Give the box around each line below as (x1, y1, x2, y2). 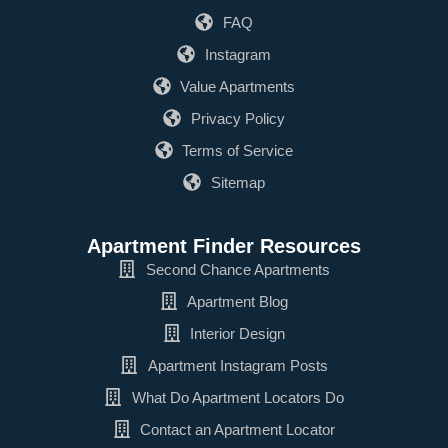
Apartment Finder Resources (87, 234, 361, 257)
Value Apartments (180, 77, 296, 95)
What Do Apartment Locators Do (131, 388, 344, 406)
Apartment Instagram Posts (147, 356, 328, 374)
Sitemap (210, 173, 265, 191)
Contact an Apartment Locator (140, 420, 336, 438)
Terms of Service (182, 141, 294, 159)
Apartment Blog (187, 292, 289, 310)
